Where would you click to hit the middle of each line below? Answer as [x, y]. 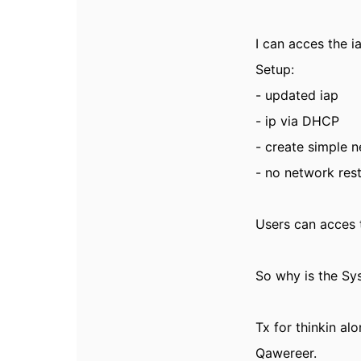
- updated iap [297, 95]
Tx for [276, 327]
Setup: [275, 69]
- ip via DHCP [298, 121]
